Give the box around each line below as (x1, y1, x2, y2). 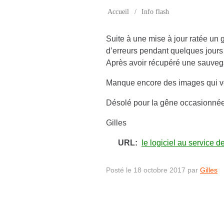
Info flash (141, 7, 169, 15)
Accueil (107, 7, 129, 15)
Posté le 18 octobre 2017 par (106, 165, 200, 174)
